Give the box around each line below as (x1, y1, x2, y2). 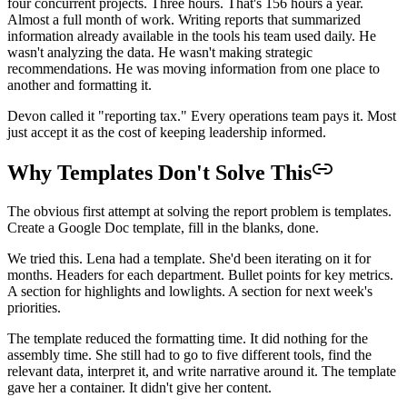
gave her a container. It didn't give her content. (7, 380, 272, 396)
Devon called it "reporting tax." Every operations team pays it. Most (7, 107, 396, 124)
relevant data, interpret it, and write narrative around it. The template (7, 363, 396, 380)
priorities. (7, 300, 61, 316)
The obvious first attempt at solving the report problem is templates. (7, 203, 392, 220)
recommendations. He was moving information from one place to (7, 60, 380, 76)
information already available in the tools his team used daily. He (7, 27, 376, 44)
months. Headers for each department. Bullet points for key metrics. (7, 267, 393, 283)
